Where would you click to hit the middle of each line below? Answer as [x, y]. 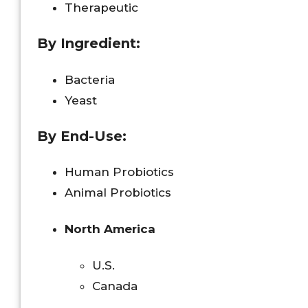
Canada [115, 286]
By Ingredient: [89, 43]
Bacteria [90, 79]
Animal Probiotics [118, 193]
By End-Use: [82, 136]
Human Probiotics [119, 172]
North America [110, 229]
